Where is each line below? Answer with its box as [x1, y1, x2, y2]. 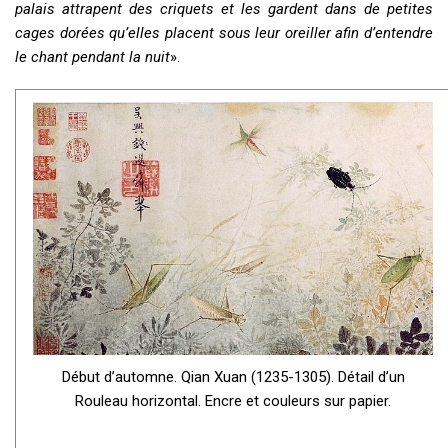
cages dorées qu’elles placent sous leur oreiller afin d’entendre [15, 24, 433, 43]
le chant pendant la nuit [15, 48, 170, 67]
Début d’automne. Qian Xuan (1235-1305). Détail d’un [61, 367, 405, 386]
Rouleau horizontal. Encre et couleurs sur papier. [75, 391, 391, 410]
